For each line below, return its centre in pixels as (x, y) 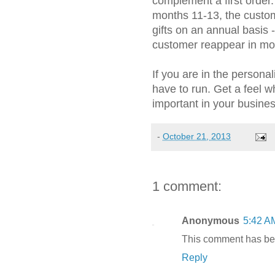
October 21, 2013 (197, 136)
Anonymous (211, 221)
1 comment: (187, 187)
